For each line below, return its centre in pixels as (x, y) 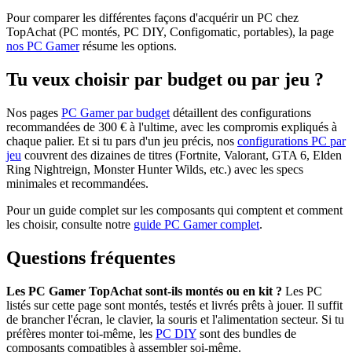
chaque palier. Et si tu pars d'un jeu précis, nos (122, 141)
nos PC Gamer (43, 46)
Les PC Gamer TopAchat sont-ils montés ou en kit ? (144, 291)
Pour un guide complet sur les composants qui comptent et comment (174, 210)
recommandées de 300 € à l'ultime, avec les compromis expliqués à (172, 126)
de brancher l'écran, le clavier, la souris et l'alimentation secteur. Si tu (175, 319)
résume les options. (128, 46)
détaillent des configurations (240, 112)
